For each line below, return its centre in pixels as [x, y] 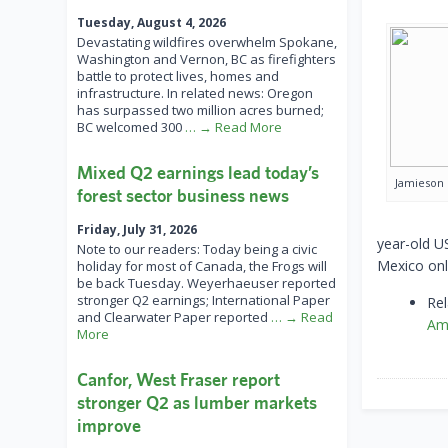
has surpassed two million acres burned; [200, 110]
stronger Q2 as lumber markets [197, 403]
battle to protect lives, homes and [178, 76]
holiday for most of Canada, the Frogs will [202, 266]
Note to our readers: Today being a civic [197, 249]
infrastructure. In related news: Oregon [195, 93]
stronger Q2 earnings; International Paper [203, 300]
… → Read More [233, 127]
